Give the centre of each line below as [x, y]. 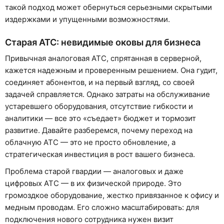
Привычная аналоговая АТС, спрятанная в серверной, [103, 58]
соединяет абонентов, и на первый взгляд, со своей [100, 82]
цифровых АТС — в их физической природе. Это [93, 183]
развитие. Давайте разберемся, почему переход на [99, 130]
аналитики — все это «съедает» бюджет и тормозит [100, 118]
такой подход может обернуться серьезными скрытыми [108, 7]
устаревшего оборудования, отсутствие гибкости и [99, 106]
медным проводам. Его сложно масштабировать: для [102, 207]
